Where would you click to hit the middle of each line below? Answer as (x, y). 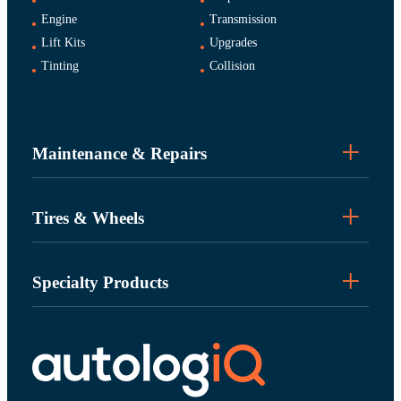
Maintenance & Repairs (119, 153)
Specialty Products (100, 282)
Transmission (243, 19)
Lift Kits (63, 42)
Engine (59, 19)
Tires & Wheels (88, 218)
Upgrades (233, 42)
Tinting (60, 65)
